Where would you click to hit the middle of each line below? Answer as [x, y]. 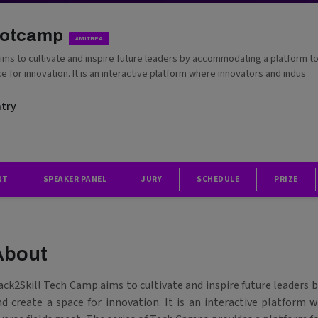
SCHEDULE [218, 180]
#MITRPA [89, 38]
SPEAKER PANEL [75, 180]
